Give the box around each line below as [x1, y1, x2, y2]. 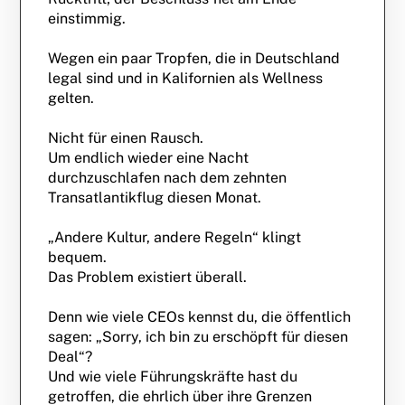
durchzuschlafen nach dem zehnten [48, 169, 287, 186]
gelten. [48, 89, 95, 107]
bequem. [48, 249, 108, 266]
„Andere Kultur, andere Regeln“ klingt [48, 229, 302, 246]
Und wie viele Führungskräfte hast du [48, 368, 298, 385]
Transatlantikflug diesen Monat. [48, 189, 262, 206]
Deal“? [48, 348, 93, 365]
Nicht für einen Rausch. [48, 129, 204, 146]
